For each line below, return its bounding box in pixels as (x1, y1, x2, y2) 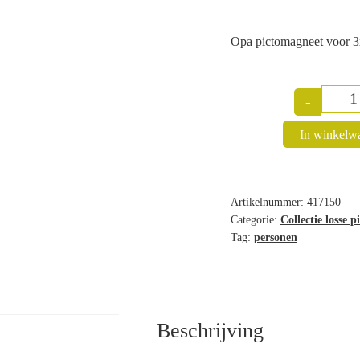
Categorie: (230, 213, 280, 226)
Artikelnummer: (230, 195, 307, 208)
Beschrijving (156, 318, 264, 342)
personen (253, 231, 297, 243)
